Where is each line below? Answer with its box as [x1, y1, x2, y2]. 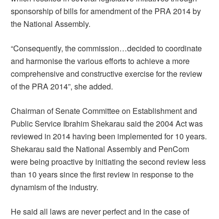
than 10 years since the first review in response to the [11, 169, 194, 180]
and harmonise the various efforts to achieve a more [11, 55, 190, 66]
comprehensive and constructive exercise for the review [11, 68, 203, 79]
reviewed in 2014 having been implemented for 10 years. [11, 131, 207, 142]
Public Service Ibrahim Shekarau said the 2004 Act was [11, 118, 203, 129]
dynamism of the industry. [11, 181, 99, 193]
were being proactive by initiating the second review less [11, 156, 206, 167]
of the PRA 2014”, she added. [11, 81, 113, 92]
